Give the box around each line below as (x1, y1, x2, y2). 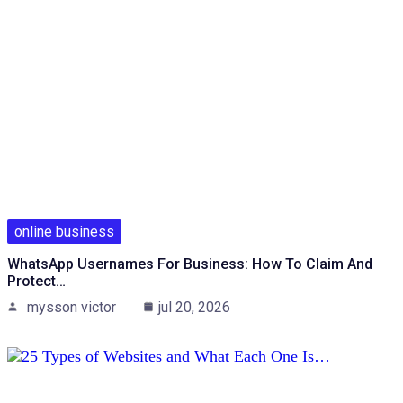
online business (14, 222, 114, 240)
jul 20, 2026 (158, 298, 230, 316)
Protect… (7, 272, 66, 290)
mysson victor (27, 298, 116, 316)
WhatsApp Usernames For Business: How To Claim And (7, 255, 372, 273)
